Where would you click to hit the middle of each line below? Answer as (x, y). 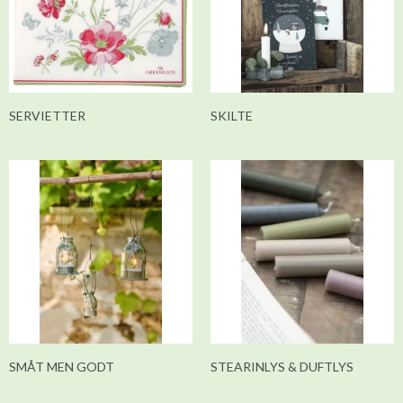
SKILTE (232, 116)
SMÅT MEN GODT (62, 366)
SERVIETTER (47, 116)
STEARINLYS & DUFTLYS (282, 366)
